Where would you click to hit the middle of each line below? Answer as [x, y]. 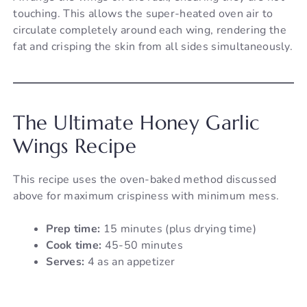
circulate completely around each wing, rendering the [150, 30]
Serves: [65, 262]
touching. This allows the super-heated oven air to [143, 14]
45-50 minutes [142, 246]
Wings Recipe [75, 146]
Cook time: [74, 246]
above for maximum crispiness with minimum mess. [146, 196]
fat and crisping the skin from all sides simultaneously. [153, 47]
